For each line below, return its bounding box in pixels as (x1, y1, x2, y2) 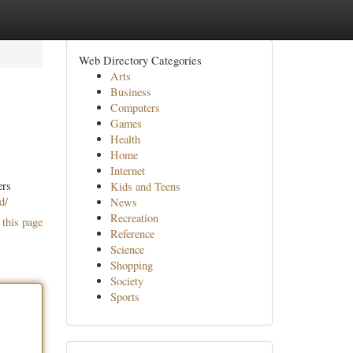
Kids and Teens (110, 179, 180, 194)
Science (110, 242, 144, 257)
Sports (110, 289, 139, 304)
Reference (110, 226, 154, 241)
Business (110, 84, 151, 99)
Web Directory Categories (78, 52, 202, 68)
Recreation (110, 210, 158, 225)
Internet (110, 163, 145, 178)
